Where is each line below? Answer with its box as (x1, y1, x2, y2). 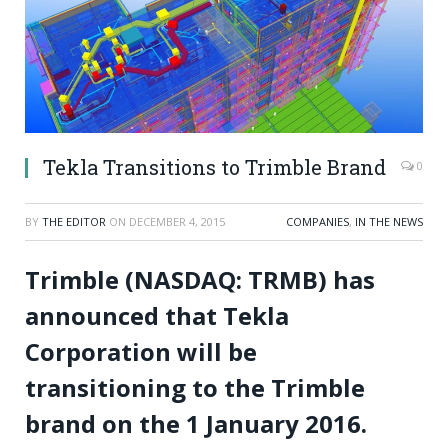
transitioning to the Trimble (25, 370, 365, 404)
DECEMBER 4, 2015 (129, 213, 225, 229)
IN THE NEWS (355, 213, 423, 229)
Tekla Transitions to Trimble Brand (43, 153, 386, 180)
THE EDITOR (42, 213, 106, 229)
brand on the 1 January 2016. (25, 406, 367, 440)
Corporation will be (25, 334, 257, 368)
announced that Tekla (25, 298, 289, 332)
